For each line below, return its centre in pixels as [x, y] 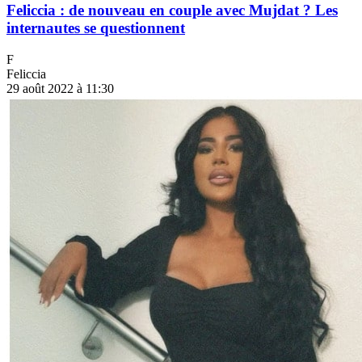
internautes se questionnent [96, 28]
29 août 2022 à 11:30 [60, 88]
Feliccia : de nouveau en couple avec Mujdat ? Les [172, 11]
